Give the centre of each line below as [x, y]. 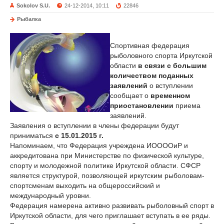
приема [187, 105]
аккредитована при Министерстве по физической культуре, [107, 155]
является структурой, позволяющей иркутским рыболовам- [107, 175]
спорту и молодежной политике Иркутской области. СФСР [105, 165]
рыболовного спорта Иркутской [161, 55]
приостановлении [142, 105]
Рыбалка [29, 19]
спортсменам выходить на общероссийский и [85, 185]
